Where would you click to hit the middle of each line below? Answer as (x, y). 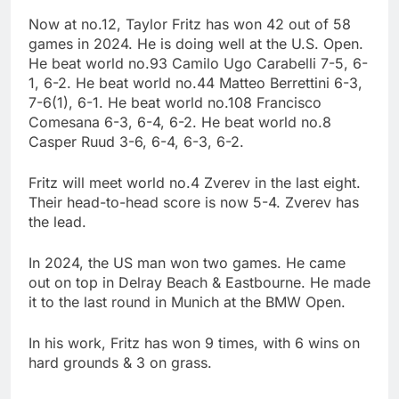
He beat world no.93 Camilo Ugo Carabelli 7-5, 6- (198, 64)
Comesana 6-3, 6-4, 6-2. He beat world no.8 (180, 122)
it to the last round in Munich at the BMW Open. (187, 302)
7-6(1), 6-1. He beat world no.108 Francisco (175, 103)
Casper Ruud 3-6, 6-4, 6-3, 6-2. (136, 142)
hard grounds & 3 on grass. (120, 363)
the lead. (57, 222)
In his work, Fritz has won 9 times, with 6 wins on (194, 343)
